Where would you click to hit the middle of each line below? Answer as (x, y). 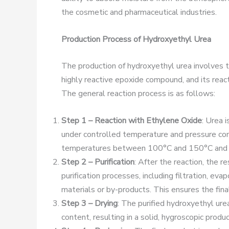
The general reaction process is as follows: (138, 94)
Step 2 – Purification (98, 162)
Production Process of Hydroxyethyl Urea (136, 39)
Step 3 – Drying (89, 203)
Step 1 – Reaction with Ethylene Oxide (132, 120)
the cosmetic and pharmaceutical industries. (139, 12)
